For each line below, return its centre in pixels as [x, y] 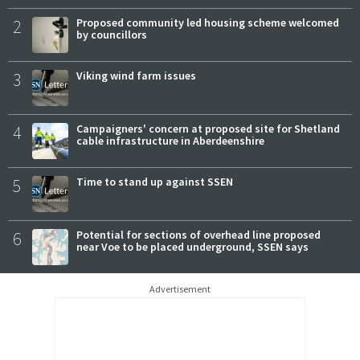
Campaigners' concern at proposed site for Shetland [208, 129]
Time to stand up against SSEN [155, 182]
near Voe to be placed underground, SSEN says [192, 247]
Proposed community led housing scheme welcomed [208, 22]
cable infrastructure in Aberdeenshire [170, 141]
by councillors [112, 35]
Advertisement [180, 289]
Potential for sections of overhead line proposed [198, 235]
